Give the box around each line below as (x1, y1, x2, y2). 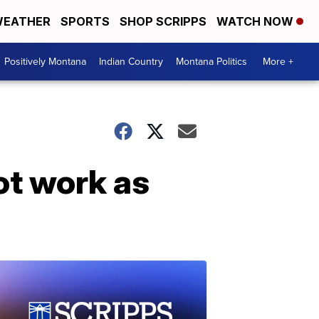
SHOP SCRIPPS (120, 14, 206, 28)
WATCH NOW (216, 14, 296, 28)
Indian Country (99, 54, 163, 69)
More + (263, 54, 293, 69)
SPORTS (61, 14, 110, 28)
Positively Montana (4, 54, 86, 69)
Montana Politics (176, 54, 247, 69)
